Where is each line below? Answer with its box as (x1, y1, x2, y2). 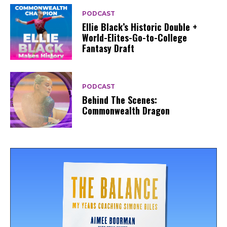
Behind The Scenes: (82, 93, 158, 107)
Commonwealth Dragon (82, 104, 170, 118)
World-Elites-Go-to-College (82, 30, 187, 44)
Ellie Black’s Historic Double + (82, 20, 198, 33)
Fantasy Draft (82, 41, 135, 55)
